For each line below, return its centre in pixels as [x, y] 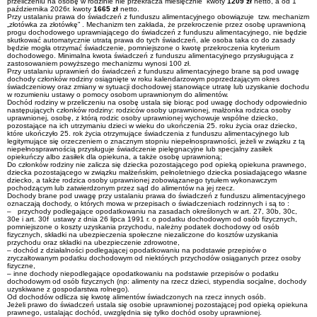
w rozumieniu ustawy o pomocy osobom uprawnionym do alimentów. [118, 94]
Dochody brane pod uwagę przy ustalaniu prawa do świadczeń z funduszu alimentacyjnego [156, 196]
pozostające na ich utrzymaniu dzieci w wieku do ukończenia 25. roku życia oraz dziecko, [152, 126]
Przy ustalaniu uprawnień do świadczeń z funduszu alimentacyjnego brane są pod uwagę [153, 71]
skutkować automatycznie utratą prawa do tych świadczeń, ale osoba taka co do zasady [151, 40]
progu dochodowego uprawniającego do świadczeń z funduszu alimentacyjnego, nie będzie [157, 32]
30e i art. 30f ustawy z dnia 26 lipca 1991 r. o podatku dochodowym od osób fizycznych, [152, 219]
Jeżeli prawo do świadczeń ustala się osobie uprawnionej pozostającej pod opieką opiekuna [157, 305]
